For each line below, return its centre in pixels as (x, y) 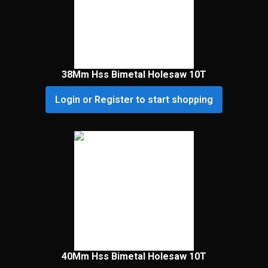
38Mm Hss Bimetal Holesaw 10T (134, 75)
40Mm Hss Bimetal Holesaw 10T (134, 257)
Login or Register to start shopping (134, 100)
